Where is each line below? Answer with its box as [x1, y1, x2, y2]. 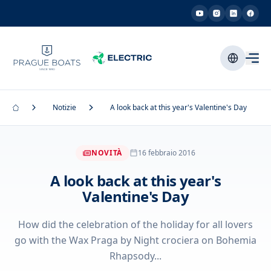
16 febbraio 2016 [137, 148, 195, 158]
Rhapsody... [109, 249, 162, 263]
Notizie [53, 102, 77, 113]
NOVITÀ [91, 148, 122, 158]
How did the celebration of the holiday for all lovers [18, 218, 253, 231]
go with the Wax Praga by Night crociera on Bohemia [15, 233, 256, 247]
